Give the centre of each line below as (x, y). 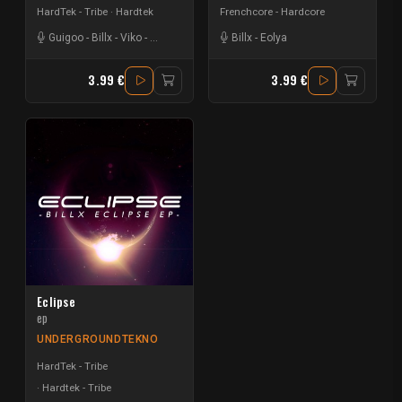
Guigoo (66, 38)
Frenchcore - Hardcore (272, 11)
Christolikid (178, 38)
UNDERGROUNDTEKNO (98, 340)
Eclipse (56, 302)
